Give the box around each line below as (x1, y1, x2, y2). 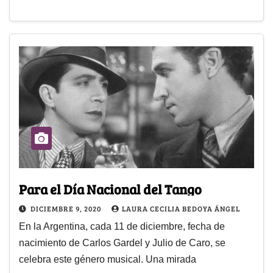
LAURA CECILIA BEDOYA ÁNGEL (122, 204, 240, 214)
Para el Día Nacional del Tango (19, 180, 202, 199)
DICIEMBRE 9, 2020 (30, 204, 103, 214)
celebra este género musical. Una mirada (19, 254, 196, 265)
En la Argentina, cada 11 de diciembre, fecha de (19, 221, 225, 232)
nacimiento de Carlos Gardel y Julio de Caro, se (19, 238, 225, 249)
